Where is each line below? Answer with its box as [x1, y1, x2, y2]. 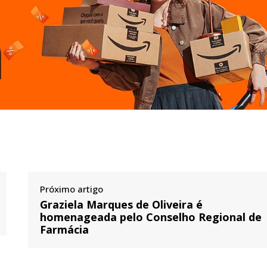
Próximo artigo [40, 183, 104, 195]
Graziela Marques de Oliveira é [40, 197, 203, 212]
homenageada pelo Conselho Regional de [40, 210, 262, 225]
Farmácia [40, 222, 89, 237]
